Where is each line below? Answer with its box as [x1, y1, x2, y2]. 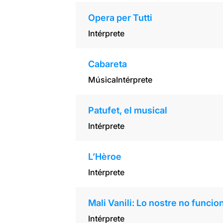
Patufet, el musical [88, 105, 167, 116]
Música [88, 75, 116, 85]
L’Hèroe [88, 151, 121, 162]
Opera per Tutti [88, 12, 152, 23]
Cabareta [88, 59, 127, 70]
